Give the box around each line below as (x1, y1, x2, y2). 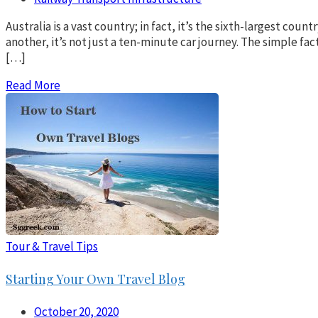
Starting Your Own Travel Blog (6, 270, 185, 288)
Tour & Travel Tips (6, 238, 98, 255)
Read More (6, 77, 60, 94)
